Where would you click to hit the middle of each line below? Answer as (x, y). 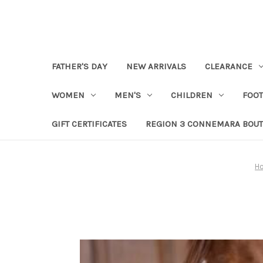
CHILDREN (191, 95)
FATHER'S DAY (80, 66)
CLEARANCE (229, 66)
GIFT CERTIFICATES (89, 124)
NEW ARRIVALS (156, 66)
